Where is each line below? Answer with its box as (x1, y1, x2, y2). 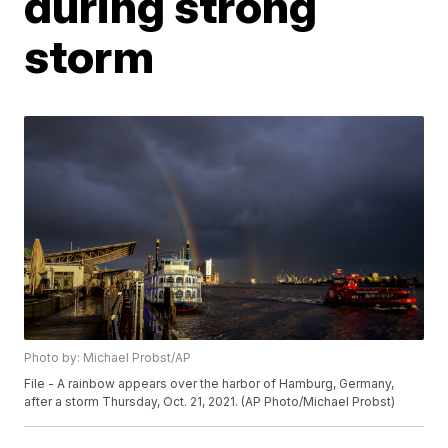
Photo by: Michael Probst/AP (24, 350, 192, 366)
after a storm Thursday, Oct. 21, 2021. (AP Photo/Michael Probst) (24, 394, 396, 410)
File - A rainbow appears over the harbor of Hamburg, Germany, (24, 376, 395, 392)
